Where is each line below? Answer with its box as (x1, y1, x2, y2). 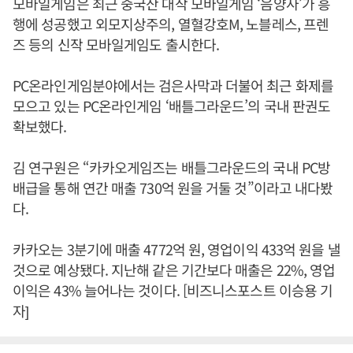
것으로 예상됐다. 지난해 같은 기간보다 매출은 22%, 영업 (13, 259, 336, 281)
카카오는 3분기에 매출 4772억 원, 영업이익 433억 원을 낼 (13, 239, 340, 260)
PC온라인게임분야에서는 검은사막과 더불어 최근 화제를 (13, 75, 333, 96)
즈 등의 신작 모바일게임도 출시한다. (13, 34, 219, 55)
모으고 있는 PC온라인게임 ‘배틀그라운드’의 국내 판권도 (13, 95, 331, 117)
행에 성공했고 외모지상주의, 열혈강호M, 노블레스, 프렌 (13, 13, 329, 35)
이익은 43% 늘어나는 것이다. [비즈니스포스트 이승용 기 (13, 280, 333, 301)
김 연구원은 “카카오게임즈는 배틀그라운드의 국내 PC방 (13, 157, 331, 178)
